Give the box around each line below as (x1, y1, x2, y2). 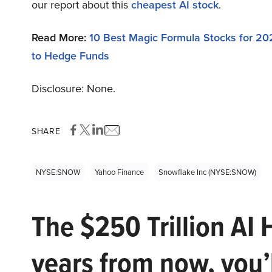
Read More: (32, 30, 89, 45)
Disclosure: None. (32, 81, 115, 96)
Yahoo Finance (95, 166, 144, 177)
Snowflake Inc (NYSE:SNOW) (158, 166, 256, 177)
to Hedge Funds (32, 48, 109, 63)
